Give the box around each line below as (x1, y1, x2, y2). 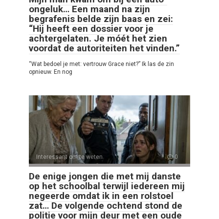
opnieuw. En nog (29, 68, 72, 76)
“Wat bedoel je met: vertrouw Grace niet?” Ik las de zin (29, 61, 174, 68)
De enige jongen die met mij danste (29, 171, 181, 182)
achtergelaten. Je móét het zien (29, 33, 167, 44)
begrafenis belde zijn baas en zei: (29, 13, 173, 25)
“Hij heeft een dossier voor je (29, 23, 153, 35)
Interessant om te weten (36, 153, 103, 161)
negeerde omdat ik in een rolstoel (29, 190, 174, 202)
